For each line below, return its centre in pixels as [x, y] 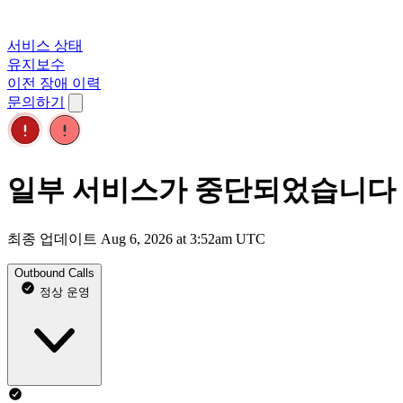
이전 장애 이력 [54, 83]
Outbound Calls [54, 273]
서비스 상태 [45, 45]
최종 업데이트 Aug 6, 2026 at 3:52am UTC [136, 238]
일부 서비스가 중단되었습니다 [201, 190]
